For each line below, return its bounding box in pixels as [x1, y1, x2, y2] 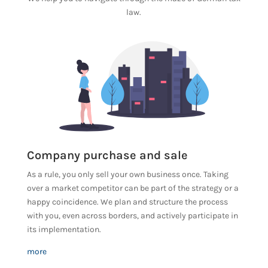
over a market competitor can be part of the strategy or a [26, 182, 239, 193]
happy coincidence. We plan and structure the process [26, 196, 228, 207]
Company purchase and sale [26, 148, 188, 162]
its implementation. [26, 224, 101, 234]
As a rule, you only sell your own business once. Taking [26, 169, 229, 179]
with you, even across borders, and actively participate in [26, 210, 238, 221]
